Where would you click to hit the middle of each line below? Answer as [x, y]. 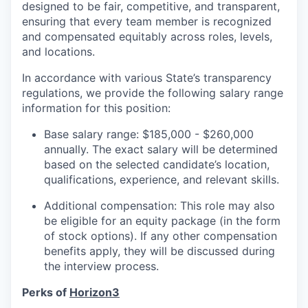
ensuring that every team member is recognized [147, 22]
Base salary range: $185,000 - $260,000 [149, 134]
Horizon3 [95, 293]
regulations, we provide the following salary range [153, 93]
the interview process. [101, 266]
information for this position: [96, 108]
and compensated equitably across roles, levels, [147, 37]
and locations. [58, 52]
